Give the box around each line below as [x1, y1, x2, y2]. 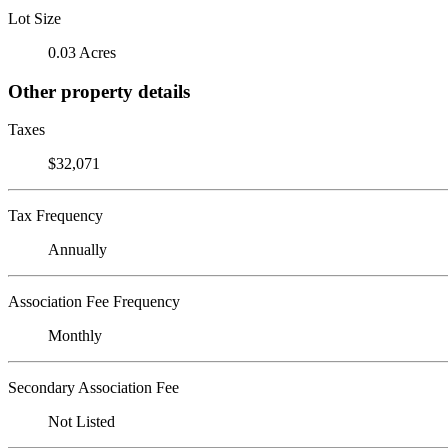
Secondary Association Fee [8, 379, 179, 397]
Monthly [48, 327, 102, 345]
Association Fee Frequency [8, 293, 180, 311]
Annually [48, 241, 107, 259]
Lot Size [8, 9, 61, 27]
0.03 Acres [48, 43, 116, 61]
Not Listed [48, 413, 115, 431]
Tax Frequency [8, 207, 103, 225]
